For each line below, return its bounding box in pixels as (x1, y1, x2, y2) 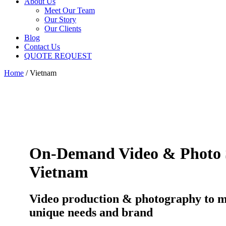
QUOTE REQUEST (24, 51, 92, 60)
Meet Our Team (44, 6, 95, 15)
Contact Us (24, 42, 60, 51)
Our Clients (44, 24, 81, 33)
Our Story (44, 15, 76, 24)
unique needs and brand (29, 206, 153, 219)
